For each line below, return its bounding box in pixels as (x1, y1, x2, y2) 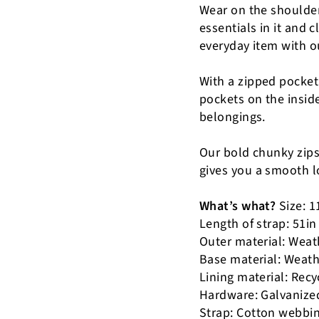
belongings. (199, 108, 266, 127)
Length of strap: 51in (199, 215, 317, 234)
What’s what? (199, 197, 276, 216)
